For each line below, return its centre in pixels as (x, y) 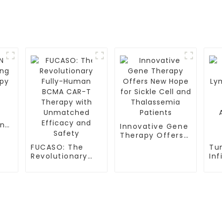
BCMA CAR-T (57, 174)
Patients (137, 171)
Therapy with (58, 183)
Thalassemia (146, 162)
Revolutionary (59, 156)
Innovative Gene (154, 126)
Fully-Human (57, 165)
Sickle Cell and (151, 153)
